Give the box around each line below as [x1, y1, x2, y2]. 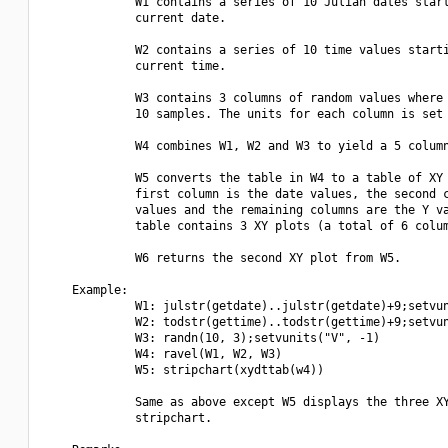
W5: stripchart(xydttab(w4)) [44, 363, 324, 377]
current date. [44, 11, 226, 25]
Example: [44, 283, 128, 297]
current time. [44, 59, 226, 73]
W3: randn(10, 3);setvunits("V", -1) [44, 331, 380, 345]
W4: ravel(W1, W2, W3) [44, 347, 282, 361]
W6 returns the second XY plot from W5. [44, 251, 401, 265]
